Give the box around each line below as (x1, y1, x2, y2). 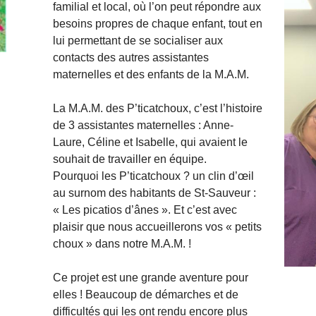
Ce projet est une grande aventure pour (52, 272, 248, 284)
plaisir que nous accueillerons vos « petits (52, 221, 262, 233)
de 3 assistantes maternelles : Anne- (52, 119, 233, 132)
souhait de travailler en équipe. (52, 153, 207, 166)
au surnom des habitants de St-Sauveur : (52, 187, 259, 200)
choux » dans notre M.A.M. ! (52, 238, 191, 250)
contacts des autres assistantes (52, 51, 209, 64)
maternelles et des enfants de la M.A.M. (52, 68, 249, 81)
